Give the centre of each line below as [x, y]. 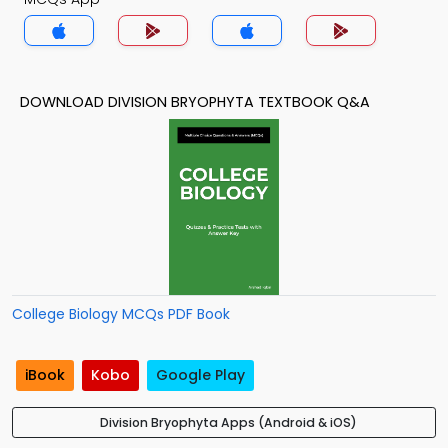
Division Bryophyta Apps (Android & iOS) [228, 423]
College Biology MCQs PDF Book [121, 314]
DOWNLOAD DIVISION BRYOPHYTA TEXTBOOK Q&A [195, 102]
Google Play [200, 375]
